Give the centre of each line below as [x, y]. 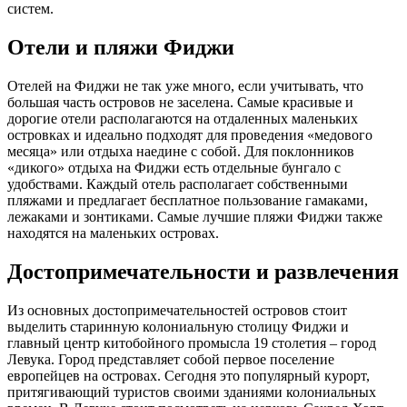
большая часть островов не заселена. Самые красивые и [180, 103]
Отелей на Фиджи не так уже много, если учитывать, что [185, 86]
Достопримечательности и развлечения [203, 271]
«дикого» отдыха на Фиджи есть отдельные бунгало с [174, 168]
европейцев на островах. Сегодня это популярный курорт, [189, 375]
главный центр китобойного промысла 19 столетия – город [192, 342]
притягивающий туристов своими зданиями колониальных [192, 392]
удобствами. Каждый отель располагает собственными [178, 184]
